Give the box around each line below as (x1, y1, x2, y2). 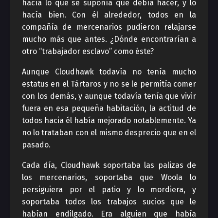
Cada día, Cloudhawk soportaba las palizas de (22, 161, 196, 170)
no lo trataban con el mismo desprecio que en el (22, 128, 196, 137)
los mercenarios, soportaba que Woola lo (22, 173, 196, 182)
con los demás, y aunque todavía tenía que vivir (22, 91, 196, 101)
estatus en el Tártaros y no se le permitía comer (22, 79, 196, 89)
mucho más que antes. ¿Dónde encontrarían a (22, 35, 196, 44)
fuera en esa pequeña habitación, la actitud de (22, 104, 196, 113)
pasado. (22, 140, 51, 149)
